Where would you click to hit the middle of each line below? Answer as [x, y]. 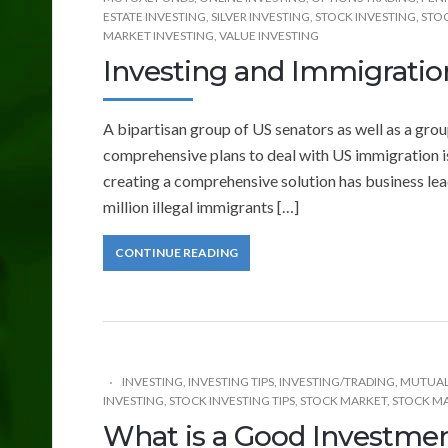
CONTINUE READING [176, 252]
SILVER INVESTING [260, 16]
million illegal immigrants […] [201, 206]
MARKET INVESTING [158, 35]
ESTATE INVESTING [154, 16]
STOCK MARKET [343, 400]
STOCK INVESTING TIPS [232, 400]
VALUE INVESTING [269, 35]
